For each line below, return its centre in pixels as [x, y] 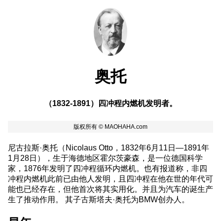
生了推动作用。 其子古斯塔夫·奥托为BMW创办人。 [99, 200]
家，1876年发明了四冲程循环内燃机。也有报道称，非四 [108, 168]
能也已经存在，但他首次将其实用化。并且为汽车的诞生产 [110, 189]
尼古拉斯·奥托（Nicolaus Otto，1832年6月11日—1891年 [109, 148]
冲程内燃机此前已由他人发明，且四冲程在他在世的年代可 [110, 179]
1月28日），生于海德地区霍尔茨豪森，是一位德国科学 [105, 158]
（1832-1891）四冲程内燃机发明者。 [110, 103]
